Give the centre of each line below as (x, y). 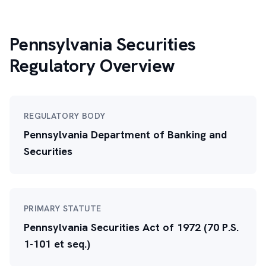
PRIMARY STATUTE (63, 208)
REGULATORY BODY (65, 116)
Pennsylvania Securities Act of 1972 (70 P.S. (131, 227)
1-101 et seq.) (57, 244)
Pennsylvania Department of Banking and (125, 134)
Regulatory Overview (92, 66)
